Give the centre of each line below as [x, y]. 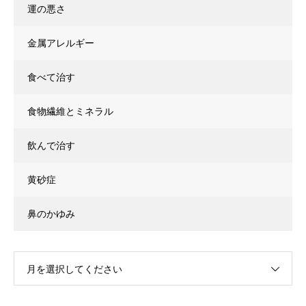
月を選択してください [74, 269]
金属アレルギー [61, 43]
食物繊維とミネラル [70, 111]
